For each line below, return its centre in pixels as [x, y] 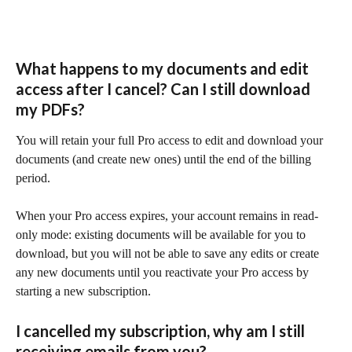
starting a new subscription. [83, 291]
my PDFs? [50, 109]
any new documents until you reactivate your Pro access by [164, 273]
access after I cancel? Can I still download [165, 88]
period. [33, 178]
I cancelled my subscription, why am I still [162, 330]
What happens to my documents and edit [164, 68]
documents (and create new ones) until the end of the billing [165, 159]
